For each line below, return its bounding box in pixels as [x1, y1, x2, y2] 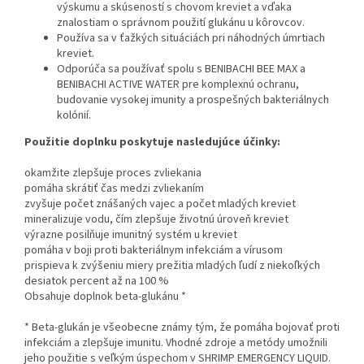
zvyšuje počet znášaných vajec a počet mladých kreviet [24, 196, 296, 213]
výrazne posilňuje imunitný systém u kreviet [24, 227, 237, 244]
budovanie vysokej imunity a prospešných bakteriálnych [57, 92, 329, 109]
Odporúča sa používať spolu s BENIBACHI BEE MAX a [57, 61, 305, 78]
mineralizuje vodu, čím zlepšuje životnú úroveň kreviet [24, 211, 288, 228]
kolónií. [57, 107, 91, 124]
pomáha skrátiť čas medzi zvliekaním [24, 180, 204, 197]
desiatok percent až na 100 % [24, 273, 169, 290]
